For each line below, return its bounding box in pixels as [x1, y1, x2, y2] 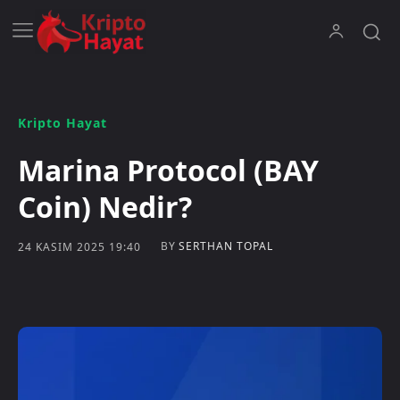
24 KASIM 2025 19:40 [18, 238, 141, 254]
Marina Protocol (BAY [18, 151, 319, 190]
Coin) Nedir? [18, 187, 192, 227]
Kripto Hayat [18, 114, 107, 132]
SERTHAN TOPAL [179, 238, 273, 254]
